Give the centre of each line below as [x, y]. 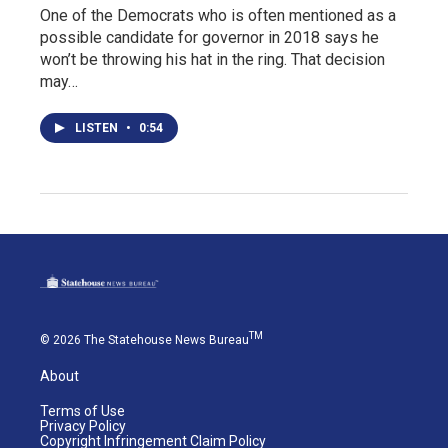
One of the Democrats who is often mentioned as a [218, 16]
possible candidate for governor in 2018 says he [209, 38]
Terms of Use [82, 411]
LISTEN [98, 128]
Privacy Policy [83, 426]
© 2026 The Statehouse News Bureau [144, 340]
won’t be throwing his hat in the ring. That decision [212, 60]
